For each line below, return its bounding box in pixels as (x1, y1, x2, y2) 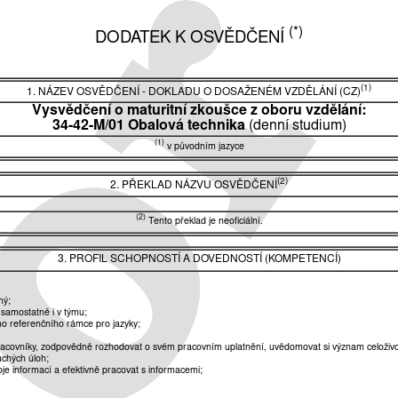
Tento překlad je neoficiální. (145, 217, 263, 227)
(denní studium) (248, 119, 346, 134)
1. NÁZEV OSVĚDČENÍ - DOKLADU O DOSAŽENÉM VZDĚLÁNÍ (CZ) (27, 87, 361, 99)
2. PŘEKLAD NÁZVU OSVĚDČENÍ (110, 179, 277, 191)
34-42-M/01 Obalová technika (52, 119, 249, 134)
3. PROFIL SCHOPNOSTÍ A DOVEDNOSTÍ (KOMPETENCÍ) (57, 253, 341, 265)
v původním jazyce (163, 141, 244, 152)
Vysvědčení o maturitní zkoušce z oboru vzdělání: (32, 104, 366, 119)
